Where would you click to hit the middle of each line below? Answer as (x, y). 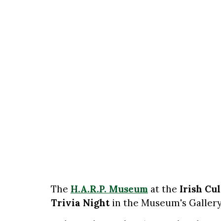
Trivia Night (80, 203)
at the (164, 189)
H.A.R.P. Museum (109, 189)
